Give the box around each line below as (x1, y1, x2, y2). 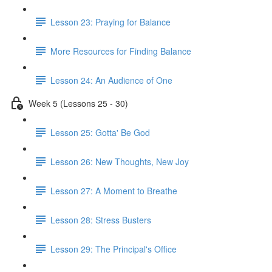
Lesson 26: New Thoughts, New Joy (50, 155, 189, 168)
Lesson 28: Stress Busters (50, 213, 151, 226)
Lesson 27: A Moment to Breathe (50, 184, 177, 197)
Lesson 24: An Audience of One (50, 73, 172, 86)
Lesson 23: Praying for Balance (50, 15, 171, 28)
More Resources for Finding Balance (50, 44, 191, 57)
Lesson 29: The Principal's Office (50, 242, 177, 255)
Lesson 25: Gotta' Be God (50, 126, 150, 138)
